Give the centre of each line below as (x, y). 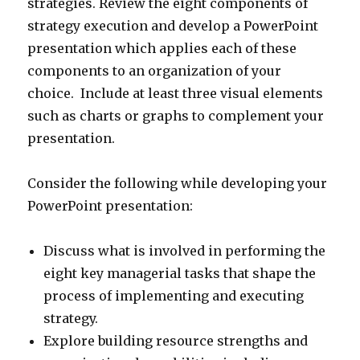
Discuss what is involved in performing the (185, 251)
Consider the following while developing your (178, 183)
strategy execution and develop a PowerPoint (173, 26)
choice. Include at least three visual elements (176, 93)
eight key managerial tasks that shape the (180, 273)
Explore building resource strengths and (176, 341)
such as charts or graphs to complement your (176, 116)
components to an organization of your (155, 71)
